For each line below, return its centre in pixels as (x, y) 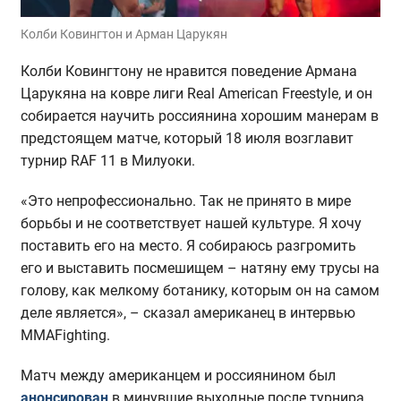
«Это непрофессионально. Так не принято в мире (185, 200)
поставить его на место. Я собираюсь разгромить (188, 245)
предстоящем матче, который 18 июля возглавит (187, 138)
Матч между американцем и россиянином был (178, 375)
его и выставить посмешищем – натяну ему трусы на (200, 268)
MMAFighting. (65, 335)
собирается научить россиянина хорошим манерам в (199, 115)
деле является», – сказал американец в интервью (188, 312)
